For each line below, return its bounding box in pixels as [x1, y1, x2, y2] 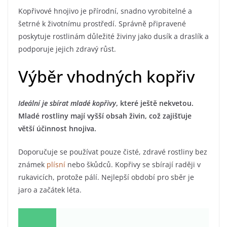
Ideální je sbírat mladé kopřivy [18, 98, 116, 108]
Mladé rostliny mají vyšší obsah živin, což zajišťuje [18, 111, 192, 121]
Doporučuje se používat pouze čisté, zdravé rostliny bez [18, 147, 207, 157]
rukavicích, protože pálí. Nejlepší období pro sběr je [18, 172, 194, 182]
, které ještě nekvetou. [116, 98, 194, 108]
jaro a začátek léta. [18, 185, 82, 195]
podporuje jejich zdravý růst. [18, 44, 116, 54]
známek [18, 160, 47, 170]
